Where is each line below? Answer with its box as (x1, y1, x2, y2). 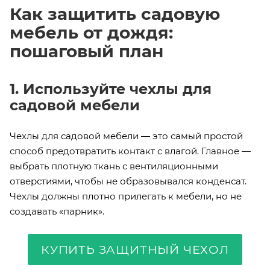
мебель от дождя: (10, 22, 173, 43)
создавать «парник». (10, 205, 104, 217)
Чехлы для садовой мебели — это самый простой (10, 130, 243, 142)
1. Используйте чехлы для (10, 80, 212, 98)
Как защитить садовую (10, 3, 220, 24)
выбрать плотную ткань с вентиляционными (10, 160, 218, 172)
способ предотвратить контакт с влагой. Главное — (10, 145, 251, 157)
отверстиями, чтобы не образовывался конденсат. (10, 175, 246, 187)
